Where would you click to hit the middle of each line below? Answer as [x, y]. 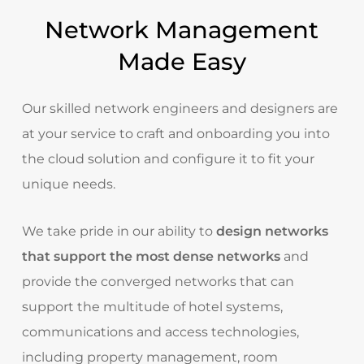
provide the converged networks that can [158, 281]
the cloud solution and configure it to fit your [168, 158]
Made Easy [182, 61]
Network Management [182, 29]
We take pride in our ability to [119, 231]
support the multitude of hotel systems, [152, 306]
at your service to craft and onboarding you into [175, 133]
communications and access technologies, [160, 331]
